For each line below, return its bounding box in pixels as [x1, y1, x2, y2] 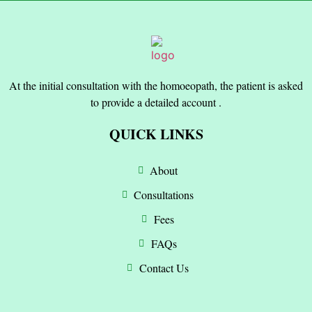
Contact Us [139, 260, 189, 276]
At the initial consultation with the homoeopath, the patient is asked [9, 78, 303, 93]
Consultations [134, 187, 194, 203]
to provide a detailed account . [91, 95, 221, 110]
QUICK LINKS [109, 124, 203, 145]
